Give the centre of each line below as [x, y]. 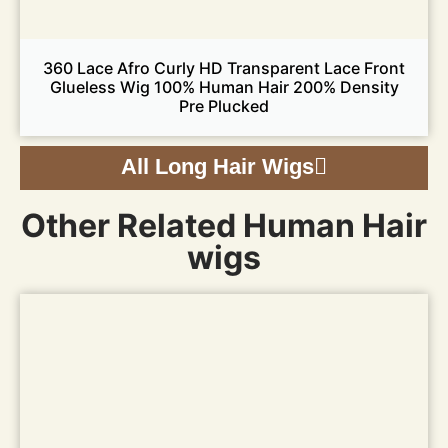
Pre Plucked [224, 105]
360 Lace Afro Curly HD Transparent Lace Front [224, 67]
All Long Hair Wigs [217, 166]
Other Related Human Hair [224, 225]
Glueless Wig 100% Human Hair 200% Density [224, 86]
